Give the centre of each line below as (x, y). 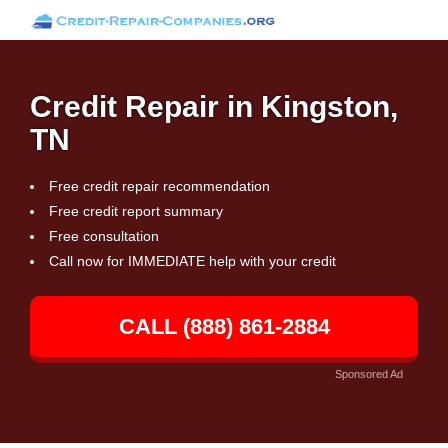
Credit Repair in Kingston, (214, 106)
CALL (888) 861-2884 (224, 326)
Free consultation (104, 236)
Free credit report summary (136, 211)
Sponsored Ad (369, 374)
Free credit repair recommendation (159, 186)
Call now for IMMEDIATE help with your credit (192, 261)
